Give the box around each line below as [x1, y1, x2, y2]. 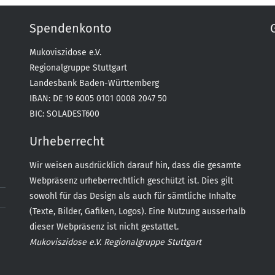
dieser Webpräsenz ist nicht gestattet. [29, 222, 179, 232]
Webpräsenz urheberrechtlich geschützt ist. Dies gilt [29, 176, 233, 186]
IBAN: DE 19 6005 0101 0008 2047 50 [29, 93, 167, 104]
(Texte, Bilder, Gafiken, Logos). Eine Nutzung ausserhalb [29, 206, 246, 217]
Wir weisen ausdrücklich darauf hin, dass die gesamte [29, 160, 241, 171]
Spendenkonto [29, 21, 112, 36]
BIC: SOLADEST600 [29, 109, 99, 119]
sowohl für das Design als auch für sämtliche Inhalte [29, 191, 236, 201]
